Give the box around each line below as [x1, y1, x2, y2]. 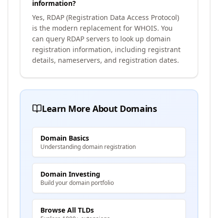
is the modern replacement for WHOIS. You [32, 23, 173, 33]
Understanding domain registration [40, 143, 136, 151]
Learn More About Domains [42, 103, 157, 114]
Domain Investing [40, 169, 100, 179]
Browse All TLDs [40, 205, 94, 215]
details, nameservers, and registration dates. [32, 55, 179, 65]
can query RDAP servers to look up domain [32, 34, 171, 43]
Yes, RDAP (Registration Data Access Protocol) [32, 13, 179, 22]
